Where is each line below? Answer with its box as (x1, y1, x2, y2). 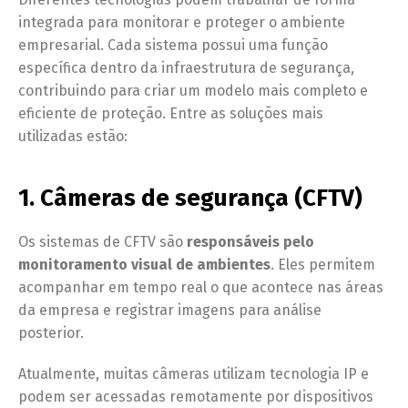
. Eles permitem (270, 255, 375, 273)
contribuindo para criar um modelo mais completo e (18, 81, 368, 99)
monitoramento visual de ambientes (18, 255, 270, 273)
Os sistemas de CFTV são (18, 232, 183, 250)
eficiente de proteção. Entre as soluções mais (18, 104, 323, 122)
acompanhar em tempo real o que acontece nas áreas (18, 278, 383, 296)
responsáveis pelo (183, 232, 314, 250)
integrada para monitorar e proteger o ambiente (18, 13, 345, 31)
